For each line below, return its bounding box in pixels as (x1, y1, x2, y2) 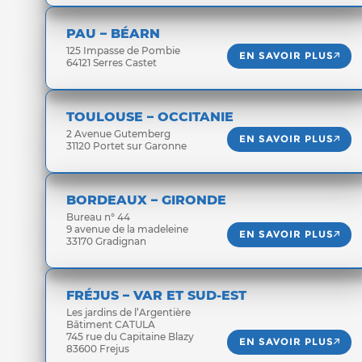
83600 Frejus (66, 343, 129, 355)
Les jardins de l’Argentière (66, 306, 191, 318)
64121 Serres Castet (66, 57, 157, 69)
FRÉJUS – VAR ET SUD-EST (66, 288, 246, 303)
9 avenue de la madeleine (66, 223, 188, 235)
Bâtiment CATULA (66, 318, 155, 330)
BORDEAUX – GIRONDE (66, 192, 226, 208)
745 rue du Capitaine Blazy (66, 330, 194, 343)
